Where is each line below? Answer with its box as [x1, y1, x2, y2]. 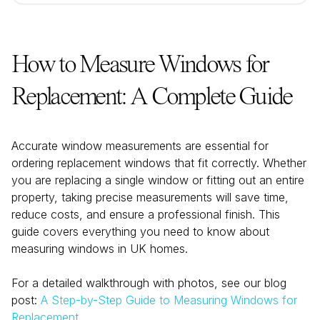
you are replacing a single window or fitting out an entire [11, 173, 304, 187]
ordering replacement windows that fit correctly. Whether [11, 156, 306, 170]
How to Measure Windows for [11, 53, 269, 79]
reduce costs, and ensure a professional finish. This [11, 207, 280, 221]
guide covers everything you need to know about [11, 224, 269, 239]
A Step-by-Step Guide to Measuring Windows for [41, 293, 297, 307]
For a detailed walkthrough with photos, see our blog [11, 276, 286, 290]
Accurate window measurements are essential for [11, 139, 269, 153]
